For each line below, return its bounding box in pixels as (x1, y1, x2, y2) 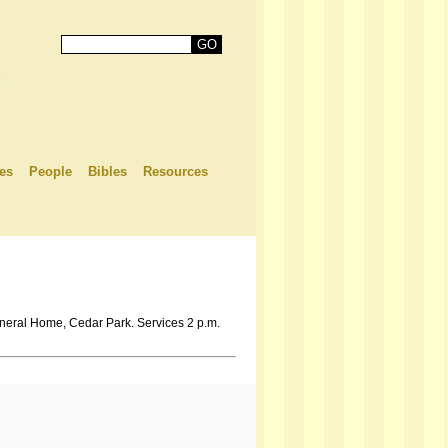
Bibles (88, 164, 127, 179)
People (29, 164, 72, 179)
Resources (143, 164, 208, 179)
